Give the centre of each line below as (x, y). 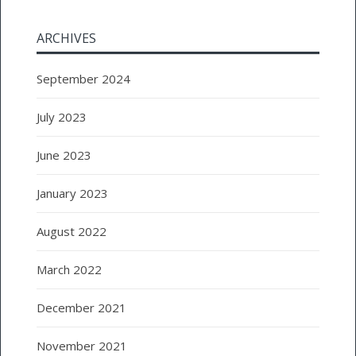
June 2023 (64, 155)
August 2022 (71, 231)
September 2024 (83, 78)
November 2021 (81, 345)
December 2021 (81, 307)
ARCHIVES (66, 38)
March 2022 (69, 269)
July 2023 (61, 116)
